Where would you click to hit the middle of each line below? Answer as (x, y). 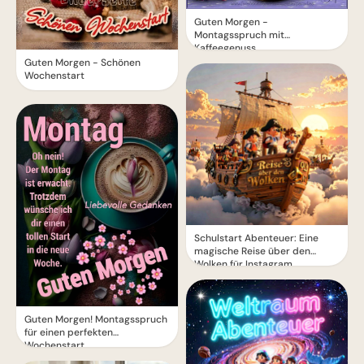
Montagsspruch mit (239, 35)
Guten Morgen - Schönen (82, 62)
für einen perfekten (69, 332)
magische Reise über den (252, 251)
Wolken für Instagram (243, 264)
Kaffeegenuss (225, 48)
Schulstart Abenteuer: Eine (256, 238)
